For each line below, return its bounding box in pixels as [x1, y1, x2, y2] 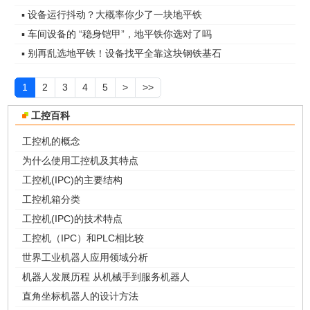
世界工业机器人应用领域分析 [22, 251, 148, 263]
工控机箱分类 [22, 193, 80, 205]
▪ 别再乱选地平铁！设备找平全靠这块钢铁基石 [21, 47, 221, 59]
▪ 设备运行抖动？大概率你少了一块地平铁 [21, 8, 202, 20]
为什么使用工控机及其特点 [22, 154, 138, 166]
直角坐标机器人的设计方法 [22, 290, 138, 302]
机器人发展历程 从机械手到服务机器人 [22, 271, 190, 282]
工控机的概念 [22, 135, 80, 147]
